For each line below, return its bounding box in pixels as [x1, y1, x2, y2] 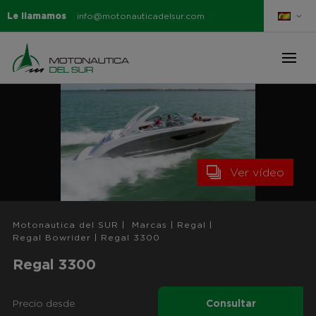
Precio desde [12, 299, 75, 310]
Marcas [131, 221, 167, 230]
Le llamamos [7, 11, 66, 20]
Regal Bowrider [12, 233, 91, 243]
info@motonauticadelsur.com [77, 11, 205, 20]
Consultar [205, 299, 256, 310]
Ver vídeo [230, 167, 285, 179]
